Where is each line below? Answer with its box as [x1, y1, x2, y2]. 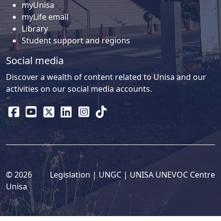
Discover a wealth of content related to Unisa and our [6, 72, 206, 83]
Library [22, 23, 48, 35]
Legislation [50, 169, 90, 181]
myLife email [22, 11, 69, 23]
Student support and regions [22, 35, 130, 46]
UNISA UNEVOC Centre [130, 169, 215, 181]
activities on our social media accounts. [6, 83, 152, 95]
